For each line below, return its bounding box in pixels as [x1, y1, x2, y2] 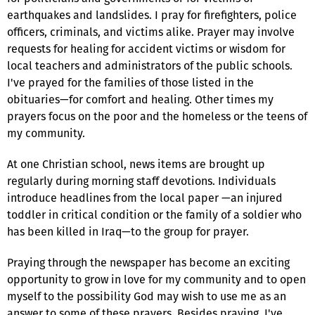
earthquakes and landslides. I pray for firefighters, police [7, 6, 297, 23]
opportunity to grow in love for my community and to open [7, 271, 306, 288]
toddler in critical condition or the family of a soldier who [7, 206, 302, 223]
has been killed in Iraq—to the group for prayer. [7, 223, 249, 240]
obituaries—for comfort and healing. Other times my [7, 91, 274, 108]
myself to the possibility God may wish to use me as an [7, 288, 286, 304]
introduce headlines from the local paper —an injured [7, 189, 283, 206]
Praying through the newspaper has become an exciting [7, 254, 290, 271]
